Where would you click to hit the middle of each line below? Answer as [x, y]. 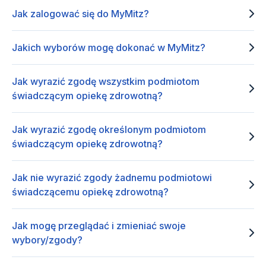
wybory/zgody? [47, 240]
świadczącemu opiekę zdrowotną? [90, 191]
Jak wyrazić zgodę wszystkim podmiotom [106, 81]
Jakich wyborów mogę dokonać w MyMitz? [109, 47]
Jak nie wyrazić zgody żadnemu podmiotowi [112, 177]
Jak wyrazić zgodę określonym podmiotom [109, 129]
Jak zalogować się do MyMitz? [80, 13]
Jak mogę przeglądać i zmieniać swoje [99, 225]
